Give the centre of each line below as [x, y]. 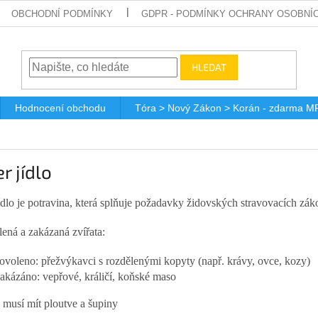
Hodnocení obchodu [60, 108]
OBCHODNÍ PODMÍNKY [62, 13]
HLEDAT [209, 67]
